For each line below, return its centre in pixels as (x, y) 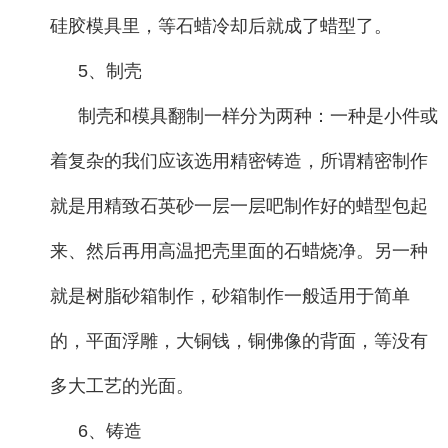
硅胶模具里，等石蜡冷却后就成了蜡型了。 (221, 26)
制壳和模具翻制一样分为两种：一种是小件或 (258, 116)
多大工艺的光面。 (122, 386)
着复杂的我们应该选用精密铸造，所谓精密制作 (239, 161)
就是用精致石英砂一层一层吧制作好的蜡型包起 (239, 206)
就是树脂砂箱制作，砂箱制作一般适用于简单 (230, 296)
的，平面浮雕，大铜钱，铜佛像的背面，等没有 (239, 341)
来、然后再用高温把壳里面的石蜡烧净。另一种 (239, 251)
